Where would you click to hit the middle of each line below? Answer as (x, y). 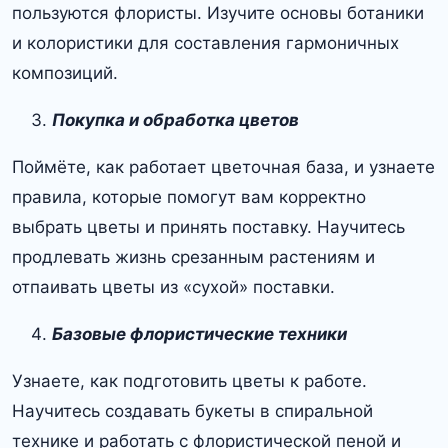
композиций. (65, 73)
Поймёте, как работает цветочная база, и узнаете (223, 167)
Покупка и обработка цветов (175, 120)
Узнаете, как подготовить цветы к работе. (189, 381)
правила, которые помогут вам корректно (189, 197)
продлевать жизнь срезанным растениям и (193, 257)
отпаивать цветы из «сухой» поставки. (173, 287)
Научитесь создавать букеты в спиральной (192, 411)
